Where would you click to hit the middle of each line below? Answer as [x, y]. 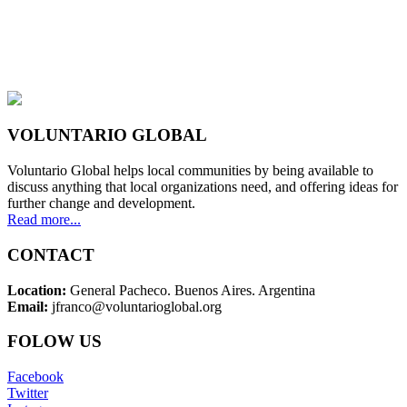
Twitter [28, 393]
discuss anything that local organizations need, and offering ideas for [203, 187]
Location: [37, 290]
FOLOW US [55, 342]
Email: [30, 306]
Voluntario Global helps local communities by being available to [190, 171]
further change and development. [101, 203]
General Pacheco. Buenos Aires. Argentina [191, 290]
